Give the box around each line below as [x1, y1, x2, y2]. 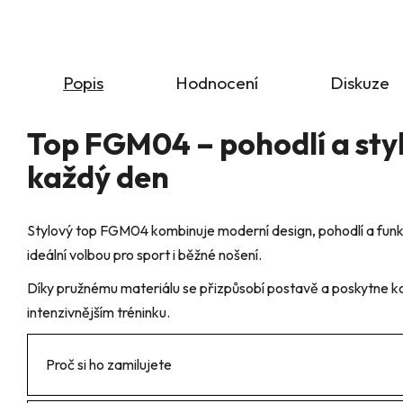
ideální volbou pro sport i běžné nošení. [27, 246, 262, 264]
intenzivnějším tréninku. [27, 303, 170, 322]
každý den [27, 157, 169, 197]
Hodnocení [175, 72, 258, 94]
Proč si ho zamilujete [46, 355, 172, 374]
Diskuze [330, 72, 390, 94]
